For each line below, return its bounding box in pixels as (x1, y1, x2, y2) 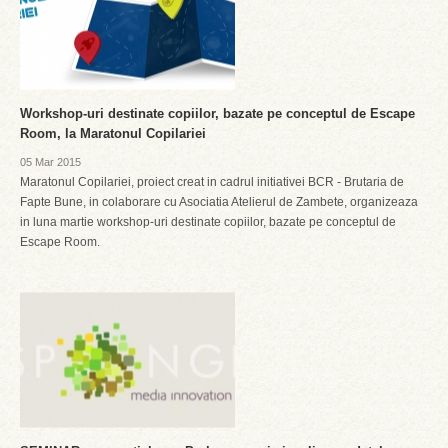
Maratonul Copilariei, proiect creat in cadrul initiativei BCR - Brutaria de (20, 175, 404, 189)
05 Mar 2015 (20, 156, 81, 168)
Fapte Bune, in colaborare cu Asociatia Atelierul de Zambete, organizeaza (20, 195, 418, 209)
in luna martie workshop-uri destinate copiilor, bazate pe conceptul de (20, 215, 396, 229)
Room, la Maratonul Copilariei (20, 126, 206, 141)
